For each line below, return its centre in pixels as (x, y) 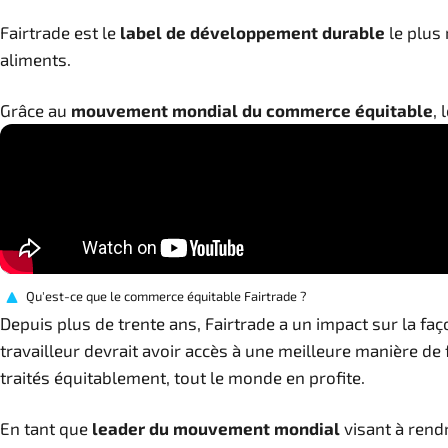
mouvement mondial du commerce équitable (252, 110)
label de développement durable (252, 32)
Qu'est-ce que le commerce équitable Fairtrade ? (166, 296)
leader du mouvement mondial (216, 428)
